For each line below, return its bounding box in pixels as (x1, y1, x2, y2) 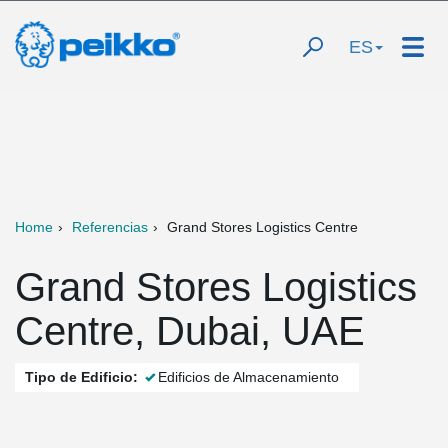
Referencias (72, 219, 148, 235)
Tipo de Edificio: (25, 369, 138, 385)
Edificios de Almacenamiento (158, 369, 339, 385)
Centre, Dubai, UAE (15, 309, 365, 353)
